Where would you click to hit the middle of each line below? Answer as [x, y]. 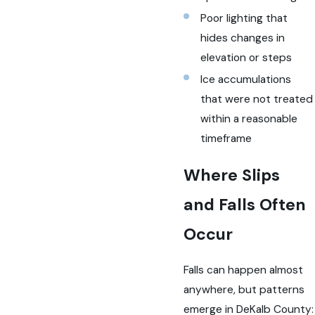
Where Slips [232, 175]
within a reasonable [249, 118]
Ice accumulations [245, 79]
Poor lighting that [244, 18]
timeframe [226, 138]
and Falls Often [245, 204]
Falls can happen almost [244, 270]
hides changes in [242, 38]
